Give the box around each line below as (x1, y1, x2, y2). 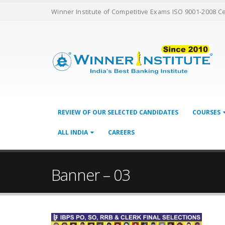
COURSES (192, 108, 220, 117)
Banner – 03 (51, 164, 131, 185)
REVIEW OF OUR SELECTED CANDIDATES (58, 108, 178, 117)
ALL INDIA (58, 128, 88, 137)
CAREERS (108, 128, 135, 137)
